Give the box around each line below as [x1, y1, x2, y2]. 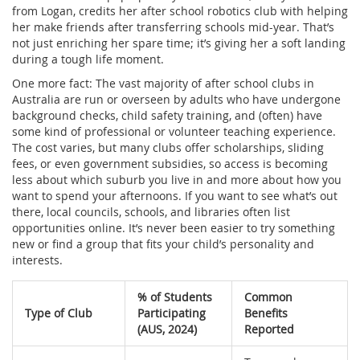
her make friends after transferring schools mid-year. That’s [12, 18, 334, 35]
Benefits [244, 305, 288, 321]
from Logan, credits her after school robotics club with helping [12, 2, 348, 18]
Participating [137, 305, 206, 321]
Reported [244, 321, 294, 337]
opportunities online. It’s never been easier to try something [12, 219, 335, 235]
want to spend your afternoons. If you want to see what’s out [12, 187, 337, 203]
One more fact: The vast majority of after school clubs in [12, 75, 314, 91]
